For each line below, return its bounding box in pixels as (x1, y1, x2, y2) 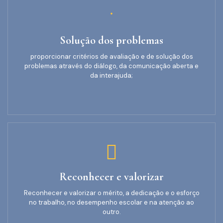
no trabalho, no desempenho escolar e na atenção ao (29, 198, 194, 207)
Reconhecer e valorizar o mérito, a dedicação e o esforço (23, 189, 200, 198)
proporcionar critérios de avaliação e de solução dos (30, 52, 193, 61)
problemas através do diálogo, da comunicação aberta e (24, 62, 199, 71)
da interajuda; (90, 71, 133, 80)
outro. (102, 208, 121, 217)
